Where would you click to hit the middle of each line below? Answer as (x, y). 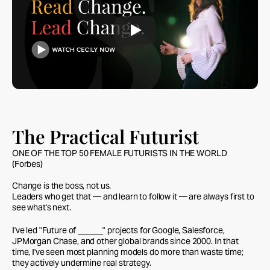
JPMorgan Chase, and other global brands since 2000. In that (125, 241)
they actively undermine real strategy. (82, 263)
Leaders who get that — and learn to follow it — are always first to (133, 196)
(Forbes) (27, 164)
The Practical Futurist (105, 136)
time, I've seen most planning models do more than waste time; (128, 252)
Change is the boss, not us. (62, 186)
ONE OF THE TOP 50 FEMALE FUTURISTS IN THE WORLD (120, 153)
